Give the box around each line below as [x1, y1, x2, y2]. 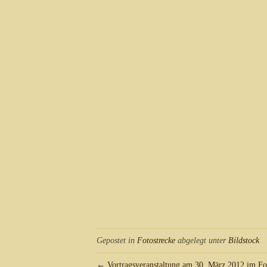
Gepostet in [97, 235, 137, 245]
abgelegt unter [175, 235, 228, 245]
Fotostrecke [137, 235, 175, 245]
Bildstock [228, 235, 259, 245]
